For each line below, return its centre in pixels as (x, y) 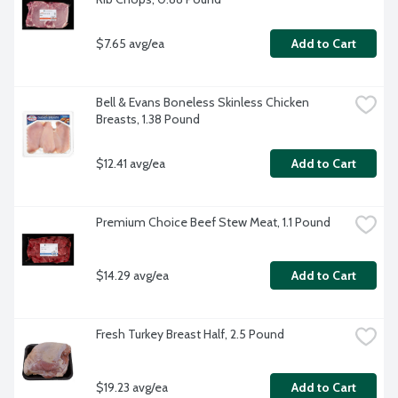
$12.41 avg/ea (131, 163)
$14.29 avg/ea (132, 275)
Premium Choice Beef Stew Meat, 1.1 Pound (213, 223)
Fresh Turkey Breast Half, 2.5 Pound (190, 334)
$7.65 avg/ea (130, 43)
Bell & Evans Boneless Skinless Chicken (203, 103)
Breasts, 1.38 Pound (148, 119)
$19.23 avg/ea (132, 387)
